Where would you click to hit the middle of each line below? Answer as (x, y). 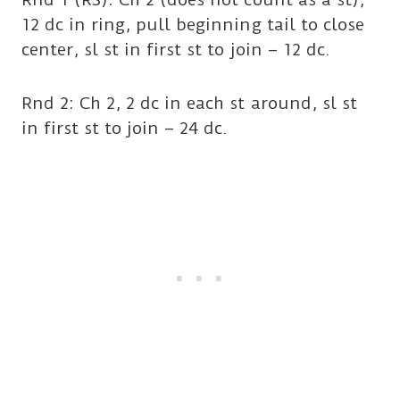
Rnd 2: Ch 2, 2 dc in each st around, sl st (189, 103)
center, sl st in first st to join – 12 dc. (176, 49)
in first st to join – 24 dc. (125, 128)
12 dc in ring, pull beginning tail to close (193, 24)
